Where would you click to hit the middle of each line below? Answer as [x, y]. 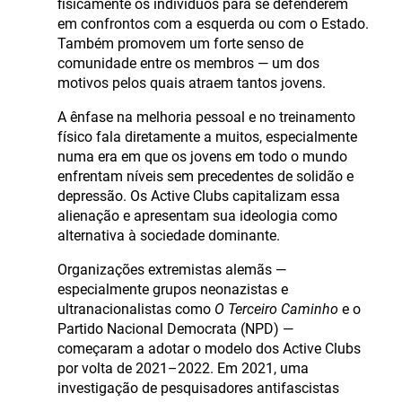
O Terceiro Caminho [276, 310]
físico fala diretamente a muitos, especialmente [207, 137]
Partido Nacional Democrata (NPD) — [175, 329]
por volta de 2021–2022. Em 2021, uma [183, 369]
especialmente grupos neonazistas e [173, 290]
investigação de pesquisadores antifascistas [198, 389]
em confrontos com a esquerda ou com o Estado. [213, 24]
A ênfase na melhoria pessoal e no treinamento [206, 118]
